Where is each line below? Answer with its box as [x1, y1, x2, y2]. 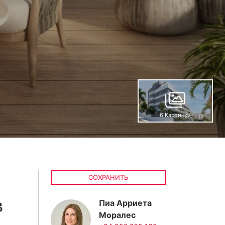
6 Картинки [160, 111, 191, 119]
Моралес [99, 210, 136, 220]
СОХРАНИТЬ [88, 173, 129, 181]
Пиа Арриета [99, 198, 152, 208]
